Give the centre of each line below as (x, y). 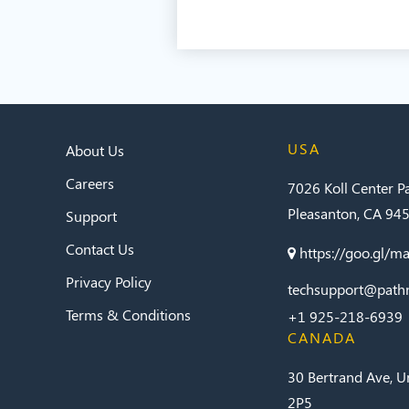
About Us (95, 151)
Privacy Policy (109, 282)
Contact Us (100, 249)
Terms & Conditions (128, 315)
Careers (90, 184)
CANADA (322, 338)
